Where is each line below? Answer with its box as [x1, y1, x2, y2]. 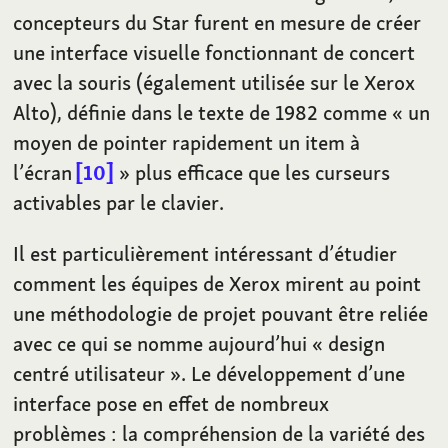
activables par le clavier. [13, 189, 225, 217]
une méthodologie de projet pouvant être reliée [13, 300, 429, 328]
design [328, 330, 386, 358]
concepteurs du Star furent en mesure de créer [13, 9, 422, 37]
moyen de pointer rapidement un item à [13, 129, 361, 157]
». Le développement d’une [170, 360, 406, 388]
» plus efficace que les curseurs [119, 159, 391, 187]
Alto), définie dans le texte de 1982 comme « [13, 99, 404, 127]
